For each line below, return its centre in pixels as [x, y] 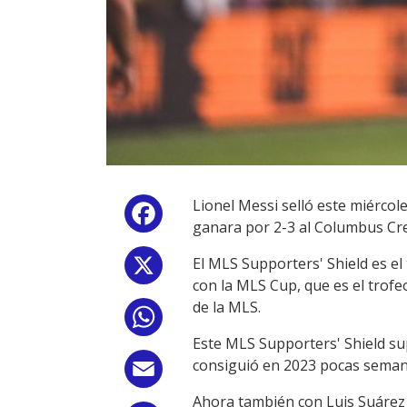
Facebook [199, 217]
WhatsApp [202, 321]
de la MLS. [227, 307]
